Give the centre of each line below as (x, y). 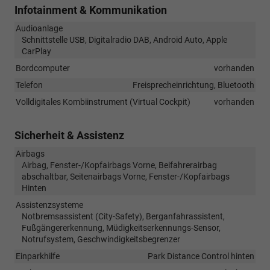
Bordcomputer (43, 68)
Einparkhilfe (38, 256)
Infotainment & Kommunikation (91, 10)
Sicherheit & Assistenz (69, 135)
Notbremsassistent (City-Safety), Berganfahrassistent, (123, 216)
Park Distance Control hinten (201, 256)
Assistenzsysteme (49, 205)
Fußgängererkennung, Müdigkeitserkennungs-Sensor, (121, 228)
